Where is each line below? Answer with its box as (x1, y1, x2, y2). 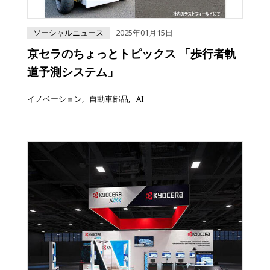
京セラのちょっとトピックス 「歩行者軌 (27, 45, 236, 62)
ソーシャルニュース (33, 27, 104, 39)
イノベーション (27, 93, 82, 105)
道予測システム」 (27, 63, 119, 80)
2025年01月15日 (116, 27, 173, 39)
